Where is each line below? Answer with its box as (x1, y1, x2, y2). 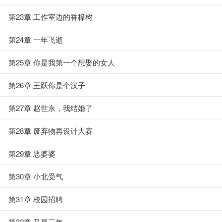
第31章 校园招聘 (8, 194, 63, 204)
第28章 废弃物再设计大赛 (8, 125, 93, 136)
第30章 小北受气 (8, 171, 63, 181)
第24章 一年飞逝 (8, 34, 63, 45)
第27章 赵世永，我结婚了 (8, 103, 93, 113)
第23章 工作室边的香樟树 (8, 11, 93, 22)
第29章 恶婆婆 (8, 148, 55, 159)
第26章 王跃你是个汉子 (8, 80, 85, 90)
